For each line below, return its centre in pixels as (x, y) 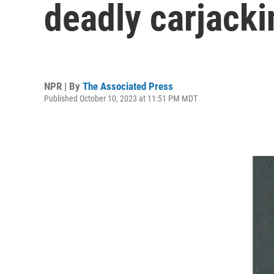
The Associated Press (128, 86)
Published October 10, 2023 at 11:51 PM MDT (121, 98)
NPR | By (63, 86)
